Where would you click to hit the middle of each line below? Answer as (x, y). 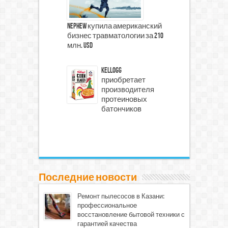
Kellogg (111, 71)
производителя (127, 90)
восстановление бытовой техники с (131, 215)
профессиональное (107, 205)
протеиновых (124, 100)
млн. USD (80, 46)
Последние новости (88, 178)
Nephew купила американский (114, 26)
